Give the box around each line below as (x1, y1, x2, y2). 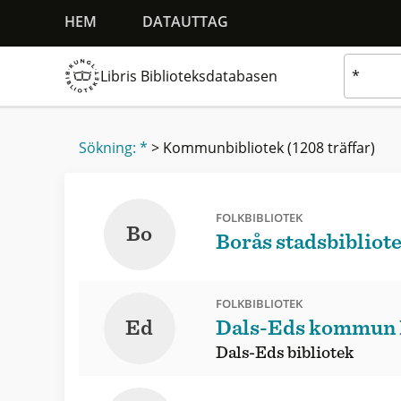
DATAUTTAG (142, 12, 229, 31)
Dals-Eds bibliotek (215, 345, 354, 363)
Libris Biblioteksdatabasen (100, 65, 277, 86)
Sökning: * (79, 137, 148, 158)
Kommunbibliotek (163, 137, 284, 158)
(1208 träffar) (287, 137, 375, 158)
